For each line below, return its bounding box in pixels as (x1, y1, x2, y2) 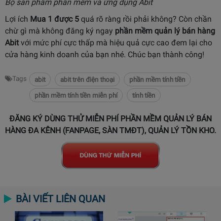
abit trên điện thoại (60, 75, 115, 83)
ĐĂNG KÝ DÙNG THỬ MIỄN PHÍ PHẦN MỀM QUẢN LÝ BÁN (9, 113, 212, 123)
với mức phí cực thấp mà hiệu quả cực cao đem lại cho (19, 37, 212, 47)
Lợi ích (5, 14, 30, 24)
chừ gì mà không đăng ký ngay (5, 26, 115, 36)
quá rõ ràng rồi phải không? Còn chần (79, 14, 212, 24)
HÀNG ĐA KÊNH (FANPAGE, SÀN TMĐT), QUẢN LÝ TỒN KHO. (5, 125, 216, 135)
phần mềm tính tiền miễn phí (35, 91, 118, 99)
